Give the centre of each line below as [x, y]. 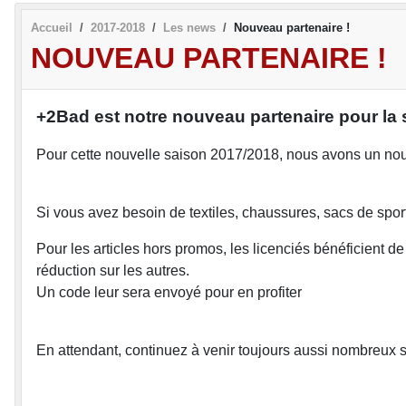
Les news [189, 27]
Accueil [52, 27]
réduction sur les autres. [113, 271]
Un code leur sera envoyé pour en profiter [169, 293]
